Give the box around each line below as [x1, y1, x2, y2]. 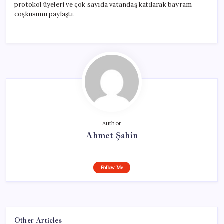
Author [102, 119, 122, 127]
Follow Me [100, 164, 123, 171]
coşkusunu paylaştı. [14, 9, 75, 18]
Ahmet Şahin [85, 129, 138, 141]
